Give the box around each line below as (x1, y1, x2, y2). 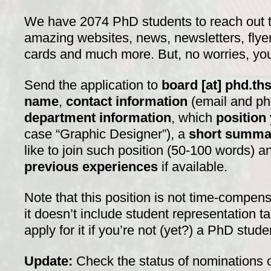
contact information (66, 93, 188, 109)
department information (24, 109, 171, 125)
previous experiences (24, 158, 158, 174)
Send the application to (24, 77, 162, 93)
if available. (158, 158, 227, 174)
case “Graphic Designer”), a (24, 126, 189, 142)
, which (171, 109, 216, 125)
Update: (24, 253, 73, 269)
